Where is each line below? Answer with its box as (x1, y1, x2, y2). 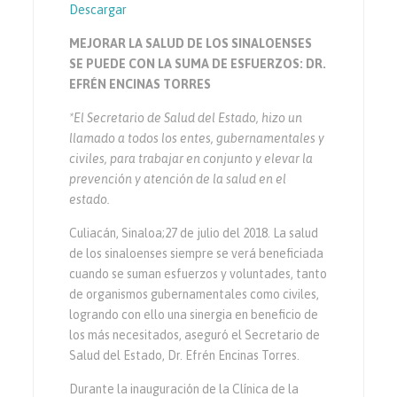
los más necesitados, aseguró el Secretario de (69, 327, 321, 342)
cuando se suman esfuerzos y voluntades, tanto (69, 266, 328, 281)
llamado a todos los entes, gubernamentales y (69, 130, 325, 145)
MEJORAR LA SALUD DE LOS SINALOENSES (69, 35, 313, 51)
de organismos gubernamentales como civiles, (69, 286, 320, 301)
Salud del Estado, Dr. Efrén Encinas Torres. (69, 347, 300, 362)
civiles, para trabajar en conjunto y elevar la (69, 151, 314, 166)
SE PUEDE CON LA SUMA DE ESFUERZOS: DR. (69, 56, 327, 71)
